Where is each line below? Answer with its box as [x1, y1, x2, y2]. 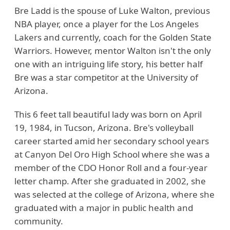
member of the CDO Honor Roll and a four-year [14, 162, 207, 174]
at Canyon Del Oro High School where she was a [14, 148, 210, 160]
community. [14, 215, 63, 227]
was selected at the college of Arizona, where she [14, 188, 215, 200]
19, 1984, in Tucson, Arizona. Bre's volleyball [14, 122, 194, 133]
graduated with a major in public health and [14, 202, 193, 214]
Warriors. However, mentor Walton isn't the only [14, 45, 211, 56]
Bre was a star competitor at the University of [14, 71, 198, 83]
